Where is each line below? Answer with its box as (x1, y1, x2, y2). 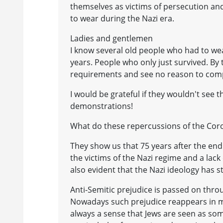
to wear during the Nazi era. (70, 12, 174, 24)
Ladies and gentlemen (70, 32, 153, 44)
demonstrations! (70, 100, 133, 111)
